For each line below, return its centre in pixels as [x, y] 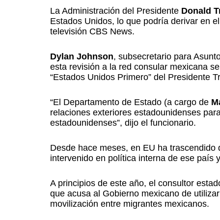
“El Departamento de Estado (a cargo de [131, 102]
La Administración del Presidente [116, 11]
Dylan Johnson [82, 56]
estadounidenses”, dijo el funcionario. [123, 123]
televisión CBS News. [92, 31]
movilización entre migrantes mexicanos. [130, 204]
